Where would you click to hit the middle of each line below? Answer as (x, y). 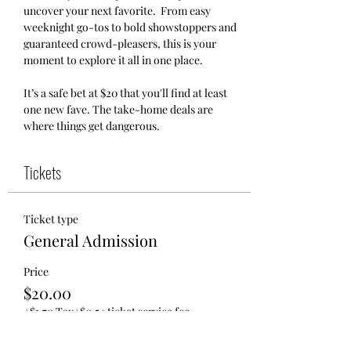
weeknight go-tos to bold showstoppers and (131, 27)
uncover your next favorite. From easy (118, 11)
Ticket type (51, 219)
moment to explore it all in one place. (113, 60)
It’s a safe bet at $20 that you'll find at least (127, 93)
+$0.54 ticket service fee (132, 311)
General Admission (90, 240)
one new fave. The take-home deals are (119, 109)
